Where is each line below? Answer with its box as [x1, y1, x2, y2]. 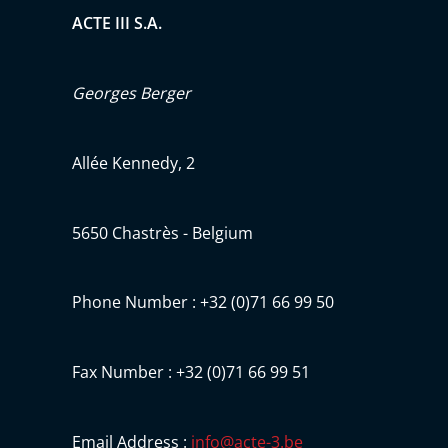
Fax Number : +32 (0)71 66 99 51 [72, 361, 310, 384]
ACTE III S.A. [72, 12, 162, 35]
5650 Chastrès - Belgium [72, 221, 253, 244]
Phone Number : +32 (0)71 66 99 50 [72, 291, 334, 314]
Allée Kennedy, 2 [72, 151, 195, 174]
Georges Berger [72, 82, 191, 105]
